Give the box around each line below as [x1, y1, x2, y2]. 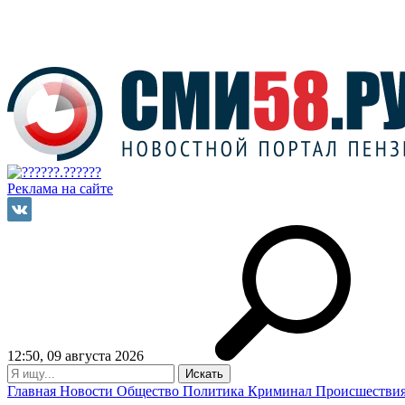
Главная [7, 383, 60, 399]
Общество [117, 383, 183, 399]
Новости [60, 383, 117, 399]
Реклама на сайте [7, 181, 113, 196]
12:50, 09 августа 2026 [7, 348, 144, 363]
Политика [183, 383, 248, 399]
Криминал [248, 383, 316, 399]
